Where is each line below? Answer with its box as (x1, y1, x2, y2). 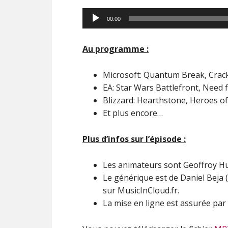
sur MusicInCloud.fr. (103, 185, 179, 196)
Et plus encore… (103, 107, 163, 119)
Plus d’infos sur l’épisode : (82, 133, 186, 145)
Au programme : (82, 43, 149, 54)
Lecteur (82, 8, 111, 19)
